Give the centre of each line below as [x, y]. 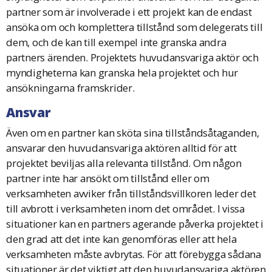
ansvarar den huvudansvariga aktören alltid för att [121, 148]
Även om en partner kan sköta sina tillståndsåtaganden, [133, 133]
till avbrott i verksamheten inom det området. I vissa [125, 209]
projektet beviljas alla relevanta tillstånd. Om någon [124, 163]
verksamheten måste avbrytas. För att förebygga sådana [134, 254]
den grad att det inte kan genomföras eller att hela [121, 239]
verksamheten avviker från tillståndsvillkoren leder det [131, 194]
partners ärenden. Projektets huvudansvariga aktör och [132, 58]
